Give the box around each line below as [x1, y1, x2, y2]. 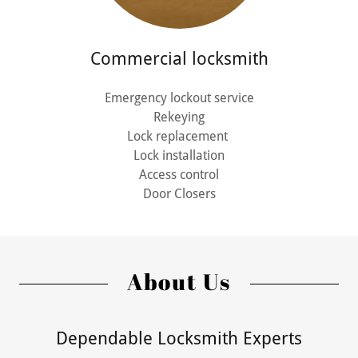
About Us [127, 266, 231, 296]
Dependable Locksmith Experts [56, 328, 302, 348]
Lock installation [133, 148, 225, 163]
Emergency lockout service [104, 90, 254, 105]
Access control [139, 167, 219, 182]
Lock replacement [127, 129, 231, 144]
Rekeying [153, 109, 205, 125]
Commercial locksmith [89, 49, 268, 69]
